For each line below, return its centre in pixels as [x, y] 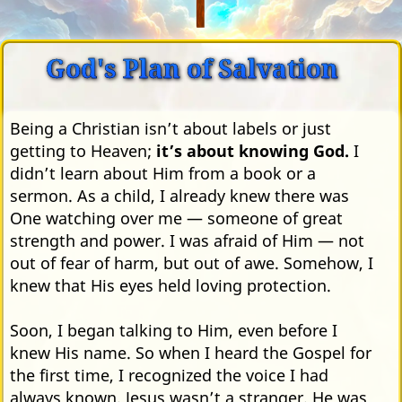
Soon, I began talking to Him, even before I [174, 330]
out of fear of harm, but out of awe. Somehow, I [192, 262]
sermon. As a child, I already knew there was [179, 195]
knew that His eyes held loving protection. [170, 285]
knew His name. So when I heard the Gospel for [191, 352]
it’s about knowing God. [253, 150]
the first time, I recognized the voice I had [169, 375]
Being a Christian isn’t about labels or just [170, 128]
